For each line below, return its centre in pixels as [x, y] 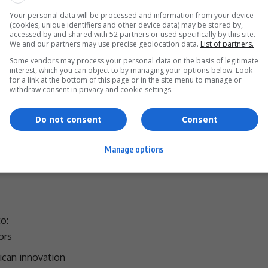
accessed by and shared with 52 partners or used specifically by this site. [133, 34]
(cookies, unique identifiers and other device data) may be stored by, [126, 25]
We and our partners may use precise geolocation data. [105, 44]
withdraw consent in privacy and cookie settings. [91, 89]
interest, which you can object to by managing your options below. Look [131, 70]
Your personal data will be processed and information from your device [132, 15]
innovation [42, 258]
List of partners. [227, 44]
